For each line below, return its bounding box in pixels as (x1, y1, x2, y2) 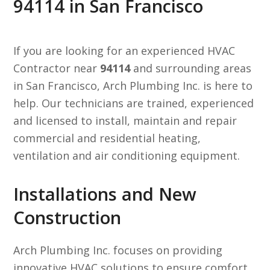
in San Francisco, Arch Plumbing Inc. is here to (13, 78, 253, 93)
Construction (13, 206, 122, 230)
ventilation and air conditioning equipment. (13, 148, 240, 163)
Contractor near (13, 61, 101, 75)
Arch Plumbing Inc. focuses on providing (13, 243, 223, 257)
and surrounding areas (130, 61, 252, 75)
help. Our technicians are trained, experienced (13, 96, 254, 110)
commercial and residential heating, (13, 131, 201, 145)
